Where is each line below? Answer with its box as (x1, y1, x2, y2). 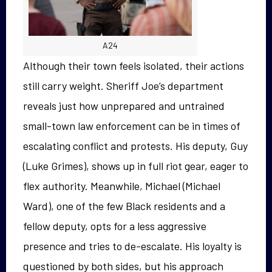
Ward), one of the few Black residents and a (23, 199, 225, 213)
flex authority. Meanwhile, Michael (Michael (23, 179, 220, 193)
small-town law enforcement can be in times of (23, 119, 240, 133)
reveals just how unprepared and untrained (23, 99, 225, 113)
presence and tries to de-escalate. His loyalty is (23, 239, 242, 253)
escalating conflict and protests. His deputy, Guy (23, 139, 248, 153)
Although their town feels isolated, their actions (23, 59, 244, 73)
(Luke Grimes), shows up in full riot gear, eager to (23, 159, 248, 173)
